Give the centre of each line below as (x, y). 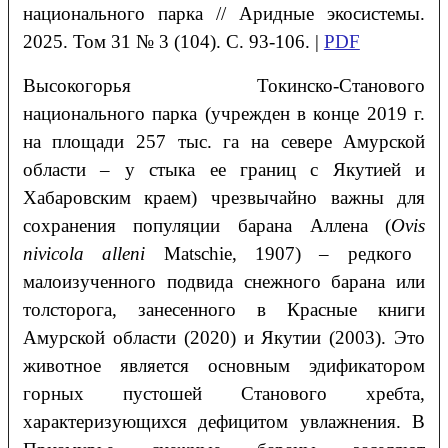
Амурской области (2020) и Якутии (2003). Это (224, 338)
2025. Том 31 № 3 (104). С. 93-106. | (173, 42)
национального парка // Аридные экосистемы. (224, 14)
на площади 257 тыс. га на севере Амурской (224, 142)
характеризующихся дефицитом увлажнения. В (224, 422)
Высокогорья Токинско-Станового (224, 86)
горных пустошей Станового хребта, (224, 394)
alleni (133, 254)
